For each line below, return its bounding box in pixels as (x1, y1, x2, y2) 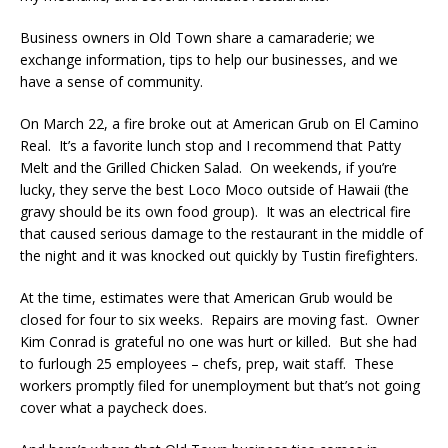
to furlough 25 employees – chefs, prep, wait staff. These (20, 354, 394, 374)
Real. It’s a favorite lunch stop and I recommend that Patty (20, 136, 401, 156)
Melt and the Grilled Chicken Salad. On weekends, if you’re (20, 158, 397, 178)
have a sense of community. (20, 72, 203, 92)
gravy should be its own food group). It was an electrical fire (20, 202, 411, 222)
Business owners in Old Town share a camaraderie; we (20, 28, 375, 48)
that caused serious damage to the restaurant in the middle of (20, 224, 423, 244)
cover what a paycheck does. (20, 398, 207, 418)
